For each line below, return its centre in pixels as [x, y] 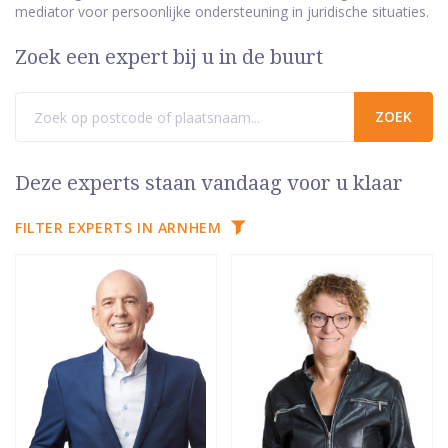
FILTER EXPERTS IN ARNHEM [118, 228]
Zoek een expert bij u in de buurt [169, 57]
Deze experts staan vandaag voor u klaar [209, 183]
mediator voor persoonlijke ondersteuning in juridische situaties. [222, 12]
